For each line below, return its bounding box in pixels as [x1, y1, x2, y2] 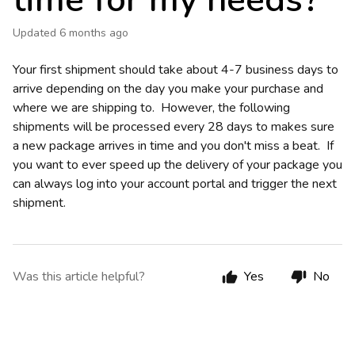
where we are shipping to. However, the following [13, 99, 290, 116]
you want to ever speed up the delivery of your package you [13, 156, 342, 174]
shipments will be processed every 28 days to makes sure [13, 118, 334, 136]
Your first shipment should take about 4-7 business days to [13, 61, 338, 78]
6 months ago [59, 25, 128, 40]
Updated [21, 25, 56, 40]
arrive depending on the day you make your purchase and [13, 80, 323, 97]
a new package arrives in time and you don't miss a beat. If [13, 137, 334, 155]
